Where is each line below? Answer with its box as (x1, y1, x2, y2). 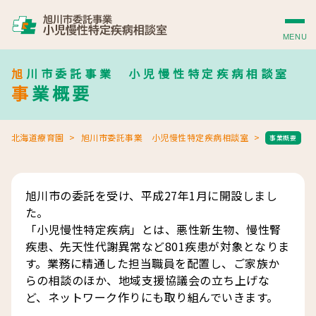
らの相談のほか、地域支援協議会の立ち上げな (25, 272, 270, 289)
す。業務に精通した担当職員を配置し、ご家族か (25, 255, 280, 272)
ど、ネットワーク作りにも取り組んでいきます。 (25, 288, 279, 306)
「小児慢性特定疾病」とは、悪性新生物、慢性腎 (25, 221, 281, 238)
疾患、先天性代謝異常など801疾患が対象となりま (25, 238, 290, 255)
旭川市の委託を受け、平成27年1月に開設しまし (25, 187, 278, 205)
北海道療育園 (11, 131, 64, 143)
